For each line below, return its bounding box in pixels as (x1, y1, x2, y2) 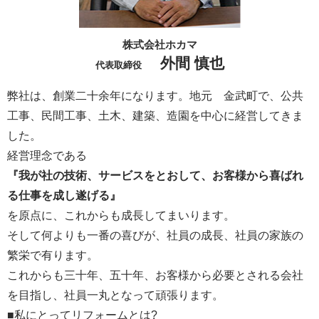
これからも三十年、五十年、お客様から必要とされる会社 (7, 269, 303, 282)
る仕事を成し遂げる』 (7, 189, 121, 202)
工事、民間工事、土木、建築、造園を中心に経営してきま (7, 110, 303, 122)
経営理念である (7, 150, 87, 162)
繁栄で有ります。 (7, 249, 98, 262)
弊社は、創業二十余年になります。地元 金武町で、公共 (7, 90, 303, 103)
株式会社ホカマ (122, 38, 197, 51)
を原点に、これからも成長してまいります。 (7, 209, 235, 222)
